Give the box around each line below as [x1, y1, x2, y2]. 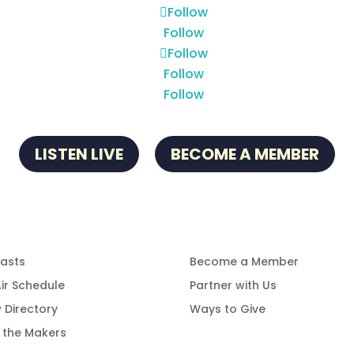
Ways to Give [190, 301, 266, 318]
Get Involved [190, 212, 285, 232]
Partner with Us [190, 277, 277, 294]
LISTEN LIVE [35, 143, 123, 166]
